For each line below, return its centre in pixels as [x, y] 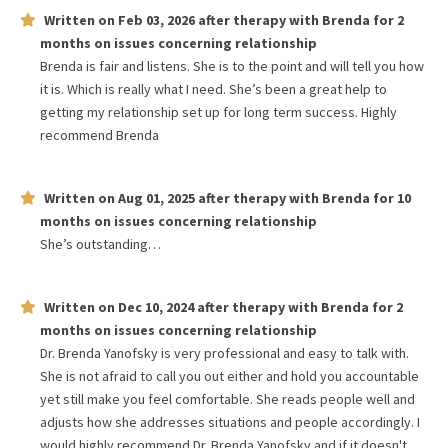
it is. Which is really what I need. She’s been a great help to [213, 89]
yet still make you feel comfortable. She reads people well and [227, 399]
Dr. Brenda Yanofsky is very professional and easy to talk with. [224, 353]
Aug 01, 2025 [156, 198]
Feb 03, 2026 [156, 20]
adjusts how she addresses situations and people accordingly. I [230, 422]
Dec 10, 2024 [156, 307]
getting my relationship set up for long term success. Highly [218, 112]
